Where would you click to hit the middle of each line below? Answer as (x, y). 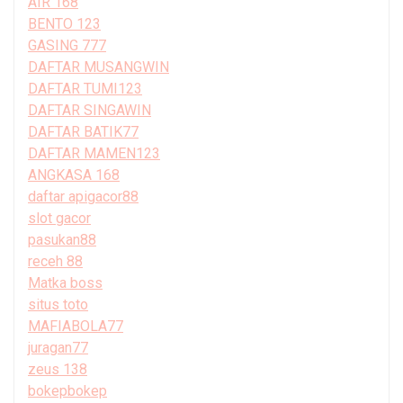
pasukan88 (62, 239)
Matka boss (65, 282)
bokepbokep (67, 390)
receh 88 (55, 261)
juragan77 (58, 347)
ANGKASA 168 (74, 175)
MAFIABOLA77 (76, 326)
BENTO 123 (64, 23)
